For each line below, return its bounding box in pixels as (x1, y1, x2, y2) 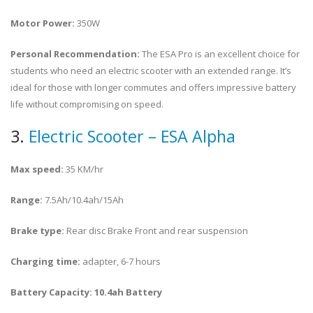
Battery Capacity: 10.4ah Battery (10, 286, 162, 298)
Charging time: (10, 255, 82, 268)
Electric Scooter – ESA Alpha (29, 125, 235, 147)
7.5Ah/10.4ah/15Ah (45, 194, 124, 206)
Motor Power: (10, 17, 77, 29)
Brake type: (10, 224, 66, 237)
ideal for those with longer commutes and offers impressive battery (10, 81, 296, 94)
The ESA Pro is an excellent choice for (140, 48, 300, 60)
